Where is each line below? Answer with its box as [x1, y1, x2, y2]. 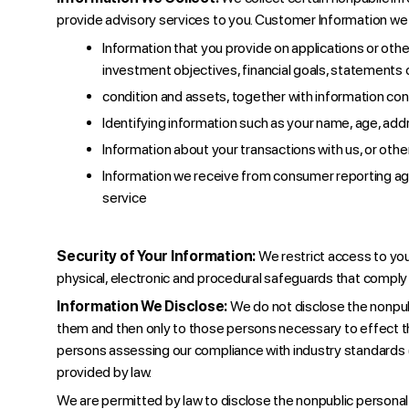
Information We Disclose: [57, 298, 230, 315]
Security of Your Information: [57, 247, 258, 265]
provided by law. [57, 363, 152, 381]
